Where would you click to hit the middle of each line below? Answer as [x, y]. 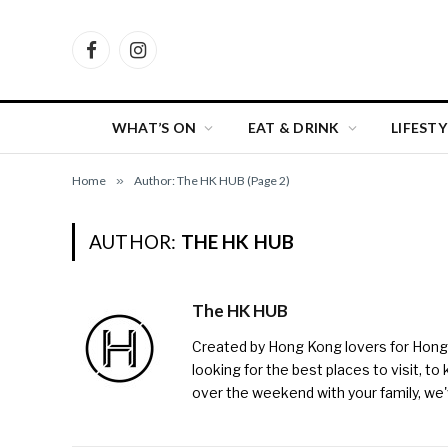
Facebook [123, 59]
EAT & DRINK [293, 127]
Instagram [171, 59]
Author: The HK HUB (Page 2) [212, 180]
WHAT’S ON [154, 127]
